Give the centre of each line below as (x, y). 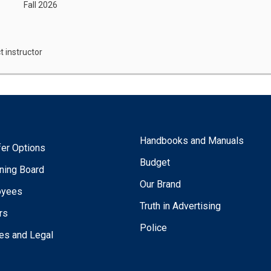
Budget (155, 162)
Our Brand (161, 184)
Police (154, 227)
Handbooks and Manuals (192, 140)
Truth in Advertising (181, 206)
